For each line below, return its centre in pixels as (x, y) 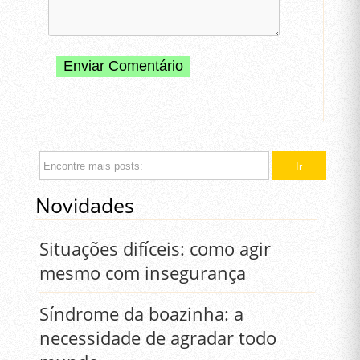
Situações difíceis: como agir (155, 249)
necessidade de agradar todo (158, 338)
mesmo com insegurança (143, 273)
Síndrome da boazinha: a (142, 314)
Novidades (85, 205)
